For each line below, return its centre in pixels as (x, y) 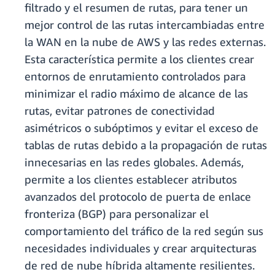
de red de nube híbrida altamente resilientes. (140, 265)
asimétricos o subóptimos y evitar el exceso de (141, 128)
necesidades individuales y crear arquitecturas (141, 248)
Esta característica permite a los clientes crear (139, 59)
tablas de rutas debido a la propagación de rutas (146, 145)
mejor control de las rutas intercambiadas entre (145, 25)
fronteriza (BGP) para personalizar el (117, 214)
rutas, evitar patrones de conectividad (120, 111)
